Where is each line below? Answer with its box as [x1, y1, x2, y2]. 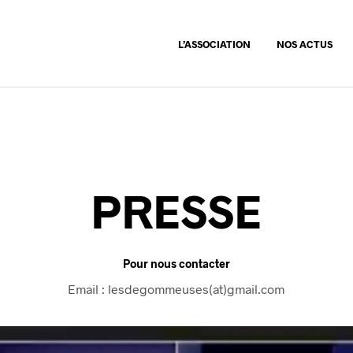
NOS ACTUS [277, 38, 333, 51]
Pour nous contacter [122, 257, 230, 271]
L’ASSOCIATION [178, 38, 251, 51]
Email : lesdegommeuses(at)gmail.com [68, 281, 285, 297]
